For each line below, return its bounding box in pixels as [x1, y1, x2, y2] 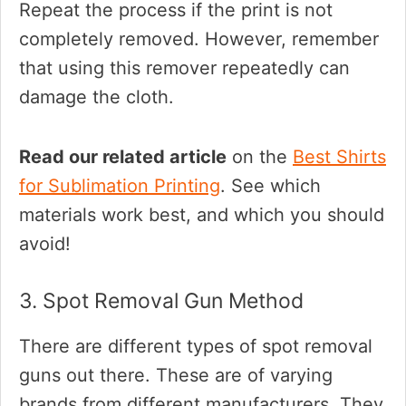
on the [227, 146, 293, 168]
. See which [220, 175, 321, 197]
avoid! [19, 233, 71, 255]
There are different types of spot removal [19, 335, 372, 357]
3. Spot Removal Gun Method [19, 288, 304, 314]
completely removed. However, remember [19, 28, 379, 50]
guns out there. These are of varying [19, 364, 333, 386]
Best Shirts [293, 146, 386, 168]
